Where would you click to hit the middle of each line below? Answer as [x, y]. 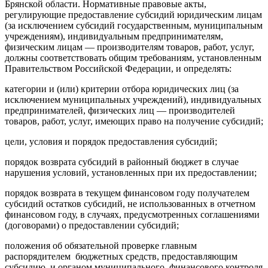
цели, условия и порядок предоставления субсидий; [111, 141]
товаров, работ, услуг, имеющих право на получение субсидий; [134, 121]
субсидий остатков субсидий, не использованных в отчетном [130, 203]
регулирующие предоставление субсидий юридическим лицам [133, 14]
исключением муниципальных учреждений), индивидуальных [133, 99]
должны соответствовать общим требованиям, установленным [133, 57]
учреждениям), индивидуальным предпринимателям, [114, 36]
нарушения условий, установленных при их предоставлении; [131, 172]
